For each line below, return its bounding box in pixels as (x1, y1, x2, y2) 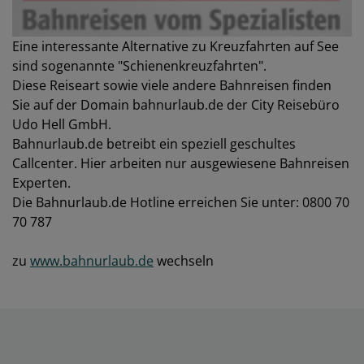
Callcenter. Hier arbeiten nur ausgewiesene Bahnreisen (12, 154, 349, 173)
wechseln (154, 252, 214, 271)
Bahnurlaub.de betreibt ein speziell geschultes (12, 135, 296, 154)
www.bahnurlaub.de (30, 252, 154, 271)
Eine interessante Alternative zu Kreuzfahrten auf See (12, 37, 339, 56)
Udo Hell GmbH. (12, 115, 111, 134)
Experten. (12, 174, 71, 193)
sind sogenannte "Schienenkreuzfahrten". (12, 57, 266, 76)
